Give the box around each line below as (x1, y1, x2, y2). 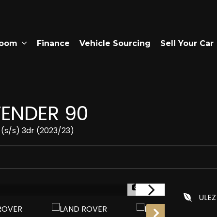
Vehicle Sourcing (79, 39, 151, 48)
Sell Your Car (160, 39, 214, 48)
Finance (37, 39, 70, 48)
